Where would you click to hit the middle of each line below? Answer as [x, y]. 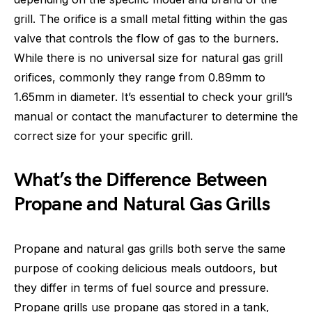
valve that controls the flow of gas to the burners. [146, 38]
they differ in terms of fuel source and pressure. [141, 288]
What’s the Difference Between [141, 180]
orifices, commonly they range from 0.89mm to [140, 77]
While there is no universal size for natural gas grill [148, 58]
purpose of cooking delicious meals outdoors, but [146, 268]
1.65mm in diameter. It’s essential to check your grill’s [153, 97]
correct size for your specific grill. [103, 136]
